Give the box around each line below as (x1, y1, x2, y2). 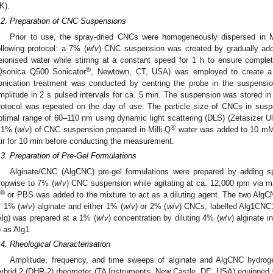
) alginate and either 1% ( (32, 201, 123, 211)
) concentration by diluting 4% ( (108, 213, 219, 222)
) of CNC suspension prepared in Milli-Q (29, 124, 171, 134)
